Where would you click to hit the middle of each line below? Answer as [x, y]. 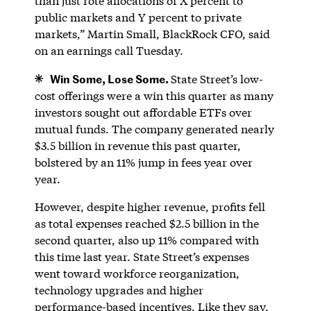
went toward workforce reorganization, [137, 273]
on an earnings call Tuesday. [109, 50]
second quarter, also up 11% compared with [146, 239]
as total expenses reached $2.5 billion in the [146, 223]
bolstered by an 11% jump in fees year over [143, 162]
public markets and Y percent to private [138, 17]
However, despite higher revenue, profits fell [150, 206]
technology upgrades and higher [119, 289]
